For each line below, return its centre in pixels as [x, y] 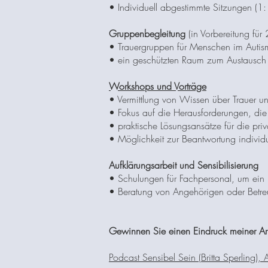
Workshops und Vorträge [158, 86]
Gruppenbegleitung [147, 33]
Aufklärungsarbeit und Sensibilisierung [184, 165]
